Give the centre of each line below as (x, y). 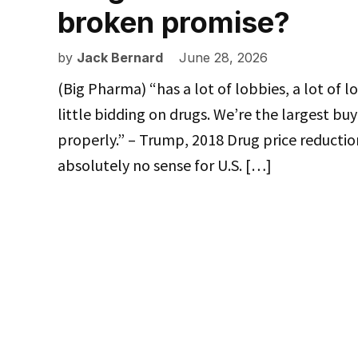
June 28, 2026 (223, 58)
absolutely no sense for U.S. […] (165, 165)
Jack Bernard (120, 58)
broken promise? (177, 23)
